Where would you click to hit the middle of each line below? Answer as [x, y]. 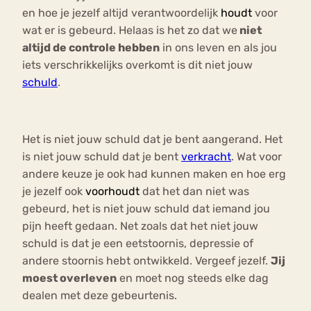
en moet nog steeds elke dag [193, 278]
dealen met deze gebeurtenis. [101, 296]
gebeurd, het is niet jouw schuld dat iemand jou [146, 209]
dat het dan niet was [196, 192]
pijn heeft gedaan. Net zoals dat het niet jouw [140, 226]
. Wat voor [257, 157]
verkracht [206, 157]
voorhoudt [112, 192]
